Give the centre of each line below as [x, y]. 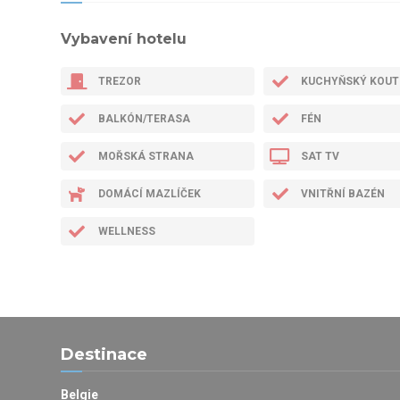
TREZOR [119, 81]
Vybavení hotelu [123, 38]
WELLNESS [126, 231]
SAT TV [321, 156]
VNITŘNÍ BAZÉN [343, 193]
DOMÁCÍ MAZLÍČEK [149, 193]
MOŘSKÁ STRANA [146, 156]
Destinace [104, 354]
